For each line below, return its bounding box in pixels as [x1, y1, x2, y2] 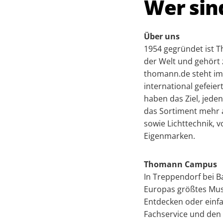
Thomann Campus [144, 158, 217, 170]
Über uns [144, 30, 180, 42]
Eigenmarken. [144, 130, 195, 141]
